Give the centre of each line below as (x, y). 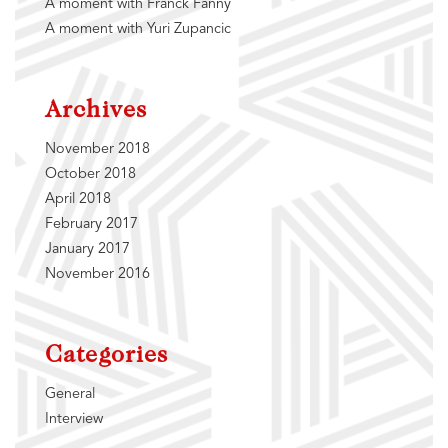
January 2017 (87, 250)
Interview (74, 420)
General (70, 395)
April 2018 (78, 200)
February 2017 (91, 225)
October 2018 (90, 175)
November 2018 (97, 150)
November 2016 (97, 275)
